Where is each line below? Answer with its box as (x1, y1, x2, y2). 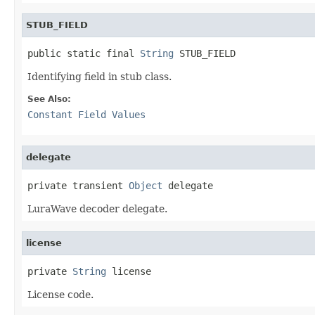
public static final (27, 47, 140, 59)
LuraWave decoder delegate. (27, 202, 167, 214)
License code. (27, 288, 94, 300)
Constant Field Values (27, 108, 146, 120)
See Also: (27, 94, 71, 104)
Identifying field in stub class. (27, 70, 172, 82)
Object (129, 179, 162, 191)
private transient (27, 179, 129, 191)
